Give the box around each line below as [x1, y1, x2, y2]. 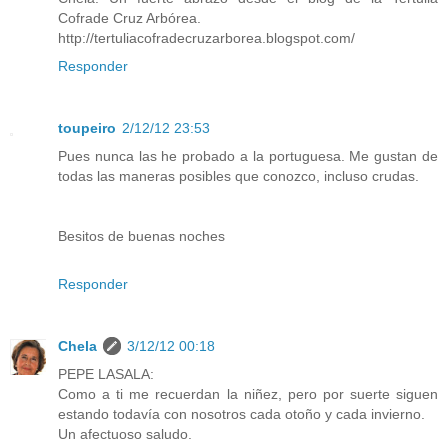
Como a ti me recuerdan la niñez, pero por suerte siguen [58, 385, 438, 402]
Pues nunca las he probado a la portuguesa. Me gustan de [58, 147, 438, 164]
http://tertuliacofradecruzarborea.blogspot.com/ [58, 29, 355, 46]
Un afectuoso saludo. [58, 425, 192, 442]
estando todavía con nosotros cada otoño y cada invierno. [58, 405, 425, 422]
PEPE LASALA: [58, 365, 154, 382]
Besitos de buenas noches [58, 227, 225, 244]
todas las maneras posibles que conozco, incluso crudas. [58, 167, 419, 184]
